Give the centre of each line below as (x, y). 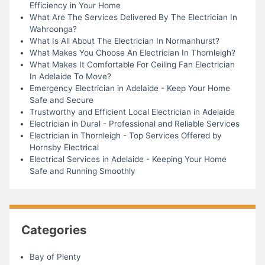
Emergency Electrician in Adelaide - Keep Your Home (130, 88)
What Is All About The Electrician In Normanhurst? (124, 41)
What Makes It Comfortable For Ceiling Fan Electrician (132, 64)
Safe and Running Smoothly (82, 171)
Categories (54, 230)
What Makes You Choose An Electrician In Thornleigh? (132, 52)
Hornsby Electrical (64, 147)
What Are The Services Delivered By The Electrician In (133, 17)
